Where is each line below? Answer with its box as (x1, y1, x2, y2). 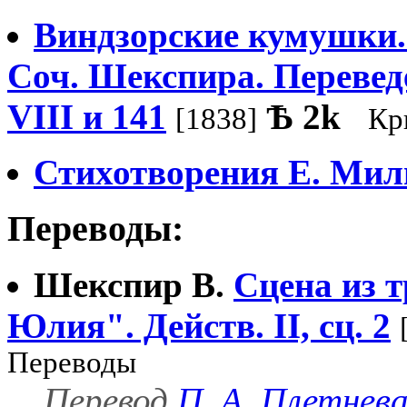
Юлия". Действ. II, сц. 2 (7, 306, 391, 346)
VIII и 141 (7, 97, 166, 137)
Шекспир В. (34, 265, 224, 305)
